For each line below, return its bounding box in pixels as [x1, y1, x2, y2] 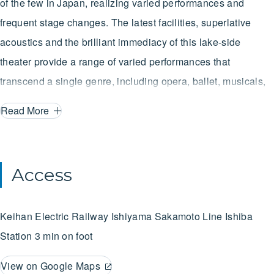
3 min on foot [34, 228, 93, 243]
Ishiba [225, 209, 253, 223]
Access [12, 163, 73, 185]
